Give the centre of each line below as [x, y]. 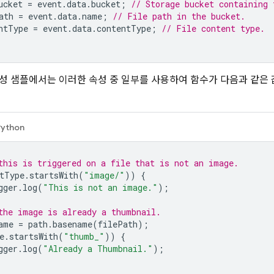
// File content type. [213, 28]
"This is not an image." [100, 187]
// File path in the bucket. [179, 16]
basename [72, 224]
